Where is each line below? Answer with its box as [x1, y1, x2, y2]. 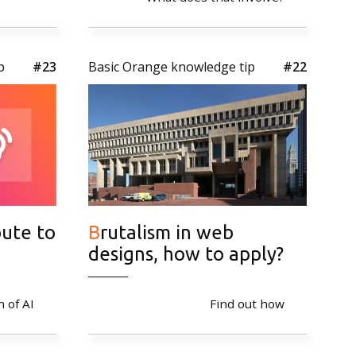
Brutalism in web [88, 221, 100, 243]
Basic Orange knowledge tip [88, 58, 255, 76]
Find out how [210, 295, 284, 311]
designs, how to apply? [88, 242, 284, 265]
